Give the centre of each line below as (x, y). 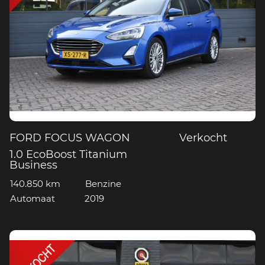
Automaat (33, 199)
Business (34, 166)
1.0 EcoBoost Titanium (69, 155)
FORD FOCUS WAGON (70, 139)
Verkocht (203, 139)
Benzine (103, 184)
